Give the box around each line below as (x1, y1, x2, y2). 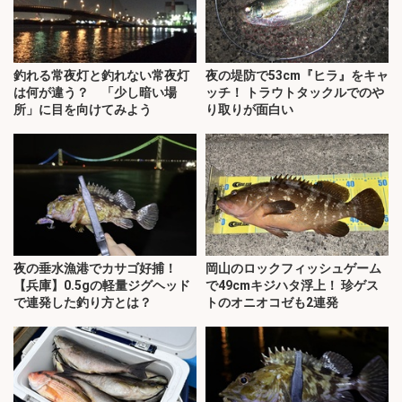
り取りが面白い (205, 102, 293, 118)
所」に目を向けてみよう (13, 102, 152, 118)
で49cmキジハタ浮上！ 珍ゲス (205, 277, 379, 293)
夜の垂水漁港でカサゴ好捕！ (13, 260, 177, 275)
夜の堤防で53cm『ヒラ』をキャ (205, 68, 389, 83)
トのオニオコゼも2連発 (205, 294, 338, 310)
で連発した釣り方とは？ (13, 294, 152, 310)
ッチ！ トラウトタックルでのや (205, 85, 384, 100)
